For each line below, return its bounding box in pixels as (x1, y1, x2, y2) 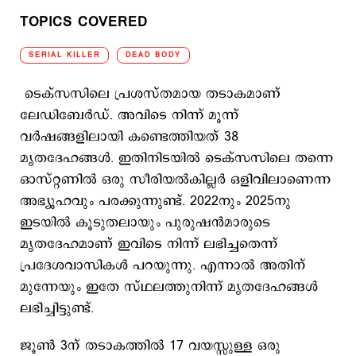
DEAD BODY (126, 49, 181, 60)
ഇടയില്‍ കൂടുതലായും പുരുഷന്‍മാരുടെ (20, 213, 270, 232)
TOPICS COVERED (20, 13, 148, 32)
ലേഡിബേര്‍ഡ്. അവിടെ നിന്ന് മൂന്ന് (20, 106, 238, 125)
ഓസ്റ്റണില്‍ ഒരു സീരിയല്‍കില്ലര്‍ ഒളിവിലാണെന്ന (20, 170, 331, 189)
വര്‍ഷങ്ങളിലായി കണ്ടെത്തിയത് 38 (20, 127, 238, 146)
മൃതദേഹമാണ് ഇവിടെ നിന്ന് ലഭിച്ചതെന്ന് (20, 234, 277, 253)
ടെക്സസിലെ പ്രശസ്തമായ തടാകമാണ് (20, 84, 281, 103)
